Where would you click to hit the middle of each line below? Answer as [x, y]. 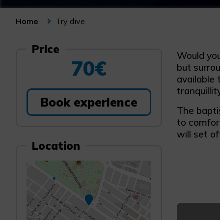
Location [56, 146]
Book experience [89, 102]
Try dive [70, 21]
